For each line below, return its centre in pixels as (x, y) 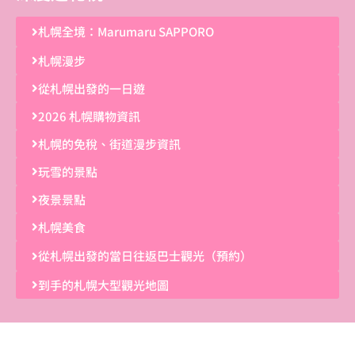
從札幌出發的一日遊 (92, 89)
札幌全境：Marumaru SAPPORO (126, 32)
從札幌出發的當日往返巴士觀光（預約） (145, 256)
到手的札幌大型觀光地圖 (103, 285)
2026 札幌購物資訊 (89, 116)
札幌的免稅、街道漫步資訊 (109, 144)
